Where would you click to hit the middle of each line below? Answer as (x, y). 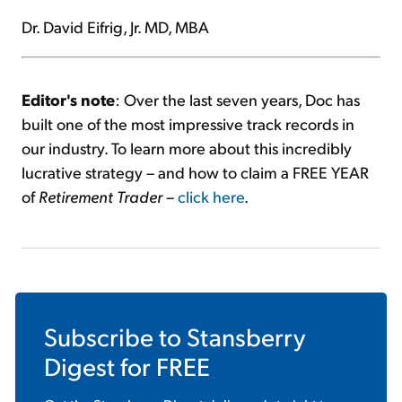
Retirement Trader (102, 197)
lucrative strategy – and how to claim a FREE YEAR (195, 172)
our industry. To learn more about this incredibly (187, 148)
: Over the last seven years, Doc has (237, 100)
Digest (79, 366)
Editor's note (68, 100)
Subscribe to (115, 336)
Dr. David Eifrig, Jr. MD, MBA (115, 27)
